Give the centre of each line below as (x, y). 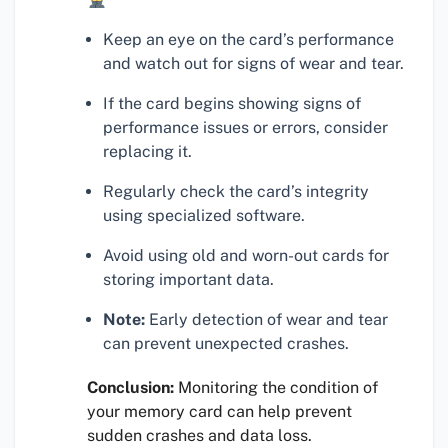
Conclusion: (130, 388)
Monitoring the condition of (276, 388)
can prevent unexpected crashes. (226, 344)
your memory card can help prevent (219, 412)
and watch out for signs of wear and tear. (253, 64)
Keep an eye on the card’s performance (248, 40)
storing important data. (188, 280)
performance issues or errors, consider (245, 128)
